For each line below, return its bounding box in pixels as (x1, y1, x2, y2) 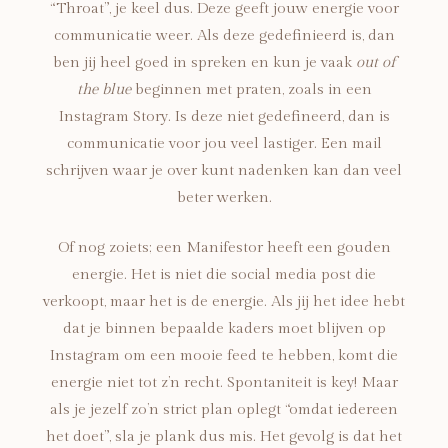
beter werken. (176, 189, 272, 207)
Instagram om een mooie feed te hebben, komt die (50, 346, 398, 364)
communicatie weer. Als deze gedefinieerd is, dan (53, 27, 395, 45)
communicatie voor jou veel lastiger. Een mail (66, 135, 382, 153)
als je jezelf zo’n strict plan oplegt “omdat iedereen (50, 400, 398, 418)
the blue (76, 81, 135, 99)
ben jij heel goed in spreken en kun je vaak (53, 54, 356, 72)
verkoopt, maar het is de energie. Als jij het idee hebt (43, 292, 405, 310)
